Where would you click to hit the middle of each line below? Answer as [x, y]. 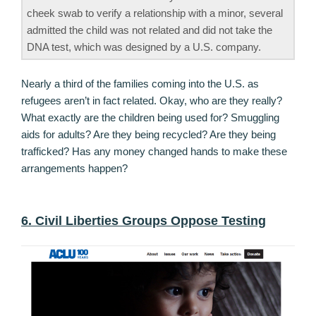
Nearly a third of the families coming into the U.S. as [140, 84]
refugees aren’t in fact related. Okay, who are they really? [152, 101]
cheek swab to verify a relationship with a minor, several [155, 13]
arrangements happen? [74, 169]
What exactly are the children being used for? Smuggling [150, 118]
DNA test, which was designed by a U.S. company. [144, 47]
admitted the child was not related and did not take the [150, 30]
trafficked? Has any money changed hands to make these [154, 152]
